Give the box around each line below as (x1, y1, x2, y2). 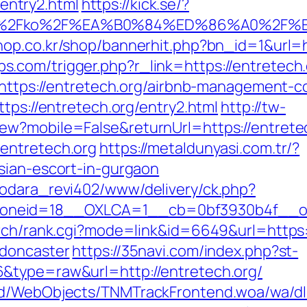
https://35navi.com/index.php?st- (72, 241, 299, 261)
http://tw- (221, 97, 286, 117)
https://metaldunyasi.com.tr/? (99, 138, 300, 158)
